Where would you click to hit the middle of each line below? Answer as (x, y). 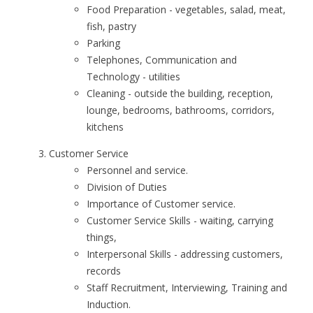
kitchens (105, 127)
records (104, 271)
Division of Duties (127, 187)
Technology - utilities (133, 77)
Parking (103, 43)
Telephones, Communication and (162, 60)
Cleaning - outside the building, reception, (180, 93)
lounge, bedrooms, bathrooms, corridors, (181, 110)
